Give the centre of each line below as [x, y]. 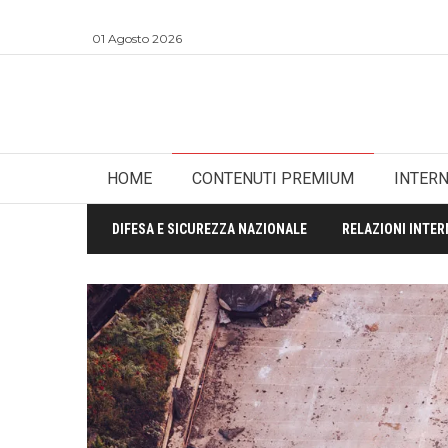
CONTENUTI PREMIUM [273, 178]
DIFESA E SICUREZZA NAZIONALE [209, 229]
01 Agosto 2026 [137, 38]
